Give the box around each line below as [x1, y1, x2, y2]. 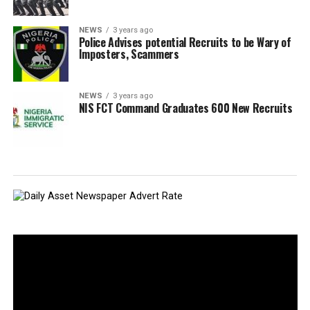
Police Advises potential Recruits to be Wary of [78, 34, 291, 51]
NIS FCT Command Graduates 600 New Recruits [78, 100, 293, 116]
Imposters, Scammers [78, 46, 179, 62]
